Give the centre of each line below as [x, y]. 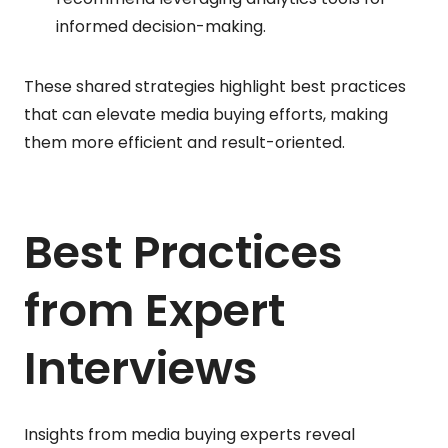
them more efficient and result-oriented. [184, 142]
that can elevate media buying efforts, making [206, 114]
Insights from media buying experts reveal [189, 434]
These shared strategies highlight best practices [215, 86]
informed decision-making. [161, 26]
